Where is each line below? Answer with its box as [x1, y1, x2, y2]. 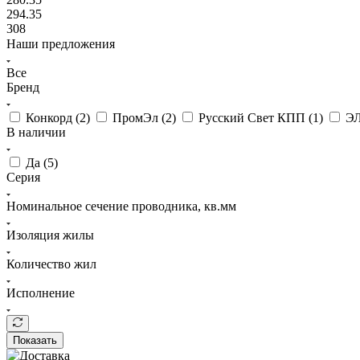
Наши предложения [6, 36, 115, 51]
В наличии [6, 125, 66, 139]
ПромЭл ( [112, 110, 166, 125]
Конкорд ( [26, 110, 80, 125]
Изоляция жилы [6, 227, 94, 242]
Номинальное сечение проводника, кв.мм [6, 198, 236, 213]
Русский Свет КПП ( [198, 110, 313, 125]
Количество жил [6, 256, 96, 271]
